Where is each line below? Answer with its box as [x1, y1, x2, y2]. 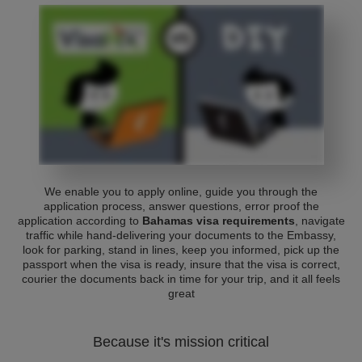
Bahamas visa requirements [141, 214, 295, 227]
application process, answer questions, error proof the [43, 200, 319, 213]
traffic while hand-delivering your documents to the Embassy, [26, 229, 336, 242]
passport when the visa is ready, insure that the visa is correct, [22, 258, 340, 271]
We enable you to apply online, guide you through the [44, 185, 318, 198]
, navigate [294, 214, 345, 227]
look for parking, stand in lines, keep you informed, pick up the [23, 243, 339, 256]
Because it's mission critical [93, 334, 269, 350]
